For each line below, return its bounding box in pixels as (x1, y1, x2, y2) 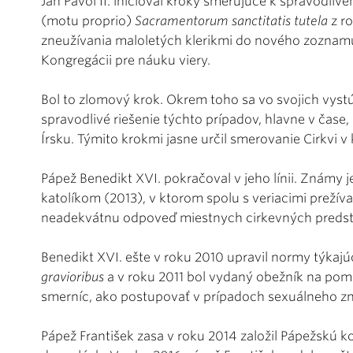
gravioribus (41, 269, 104, 284)
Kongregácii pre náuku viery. (41, 52, 210, 68)
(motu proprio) (41, 13, 135, 28)
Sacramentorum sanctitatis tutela (135, 13, 328, 28)
